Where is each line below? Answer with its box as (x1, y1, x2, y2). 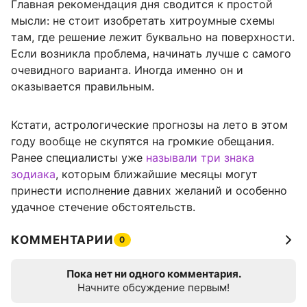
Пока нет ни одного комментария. (66, 267, 241, 281)
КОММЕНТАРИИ (11, 233, 114, 247)
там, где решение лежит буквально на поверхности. (11, 30, 295, 45)
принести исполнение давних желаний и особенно (11, 184, 287, 198)
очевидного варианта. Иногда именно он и (11, 63, 243, 77)
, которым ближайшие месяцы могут (56, 167, 258, 182)
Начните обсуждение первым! (77, 281, 230, 295)
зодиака (11, 167, 56, 182)
